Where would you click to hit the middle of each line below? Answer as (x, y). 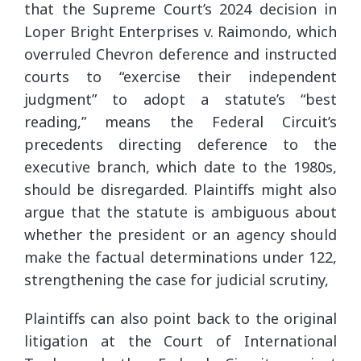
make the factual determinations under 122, (180, 257)
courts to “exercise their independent (180, 76)
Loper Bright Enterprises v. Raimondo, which (180, 31)
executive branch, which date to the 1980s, (180, 166)
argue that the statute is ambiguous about (180, 212)
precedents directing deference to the (180, 144)
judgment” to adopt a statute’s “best (180, 99)
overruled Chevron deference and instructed (180, 54)
